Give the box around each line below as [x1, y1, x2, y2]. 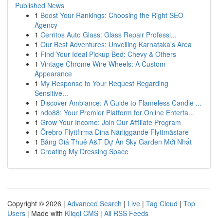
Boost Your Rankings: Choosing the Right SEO [40, 10, 183, 20]
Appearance [35, 69, 72, 78]
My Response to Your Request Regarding [40, 78, 168, 88]
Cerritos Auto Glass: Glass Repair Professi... [40, 30, 177, 39]
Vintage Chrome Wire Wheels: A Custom [40, 59, 165, 69]
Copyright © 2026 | [7, 199, 67, 208]
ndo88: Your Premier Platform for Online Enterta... [40, 108, 194, 117]
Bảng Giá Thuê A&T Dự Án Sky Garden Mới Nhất [40, 137, 192, 146]
